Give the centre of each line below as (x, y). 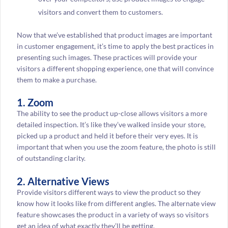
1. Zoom (35, 103)
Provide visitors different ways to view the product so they (108, 192)
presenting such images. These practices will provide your (107, 57)
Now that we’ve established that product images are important (114, 35)
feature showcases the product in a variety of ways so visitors (112, 214)
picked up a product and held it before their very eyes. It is (107, 136)
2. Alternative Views (63, 181)
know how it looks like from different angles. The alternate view (116, 203)
